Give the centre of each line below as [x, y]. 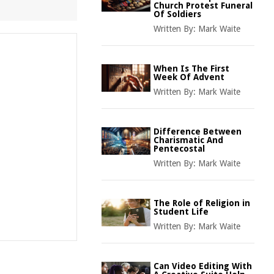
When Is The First [191, 68]
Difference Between [198, 131]
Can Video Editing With [203, 266]
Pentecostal [179, 149]
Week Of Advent [189, 77]
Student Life [181, 212]
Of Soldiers [177, 14]
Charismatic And [188, 140]
